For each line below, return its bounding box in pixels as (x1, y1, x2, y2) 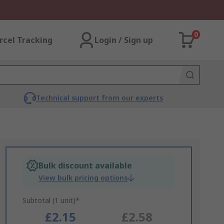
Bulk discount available (38, 160, 132, 171)
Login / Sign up (94, 34, 153, 45)
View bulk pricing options (38, 173, 127, 182)
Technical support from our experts (35, 93, 163, 102)
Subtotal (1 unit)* (22, 195, 79, 205)
